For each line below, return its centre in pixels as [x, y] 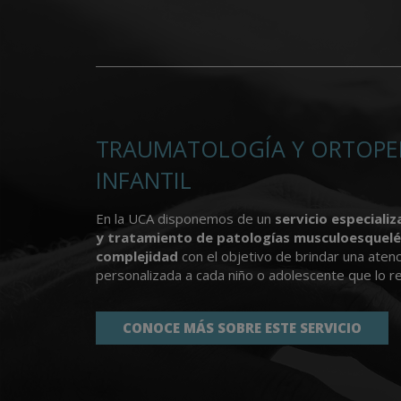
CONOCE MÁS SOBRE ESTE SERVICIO [242, 327]
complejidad [137, 256]
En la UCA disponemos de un [183, 218]
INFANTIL [144, 179]
